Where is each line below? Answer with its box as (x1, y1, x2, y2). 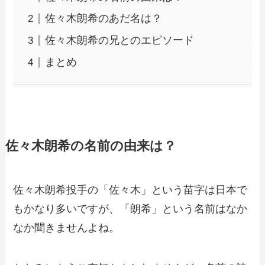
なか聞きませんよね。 (13, 221, 120, 234)
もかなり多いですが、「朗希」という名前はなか (13, 202, 248, 215)
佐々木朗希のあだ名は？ (45, 12, 163, 25)
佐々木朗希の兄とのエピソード (45, 34, 195, 47)
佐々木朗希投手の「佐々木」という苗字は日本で (13, 183, 248, 196)
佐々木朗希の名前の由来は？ (5, 138, 176, 153)
